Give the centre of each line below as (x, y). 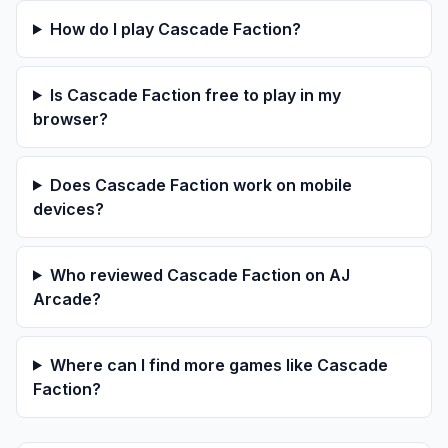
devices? (68, 208)
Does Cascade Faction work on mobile (200, 184)
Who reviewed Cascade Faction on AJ (199, 274)
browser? (70, 118)
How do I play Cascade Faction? (175, 28)
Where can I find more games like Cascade (218, 364)
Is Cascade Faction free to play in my (195, 94)
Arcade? (67, 298)
